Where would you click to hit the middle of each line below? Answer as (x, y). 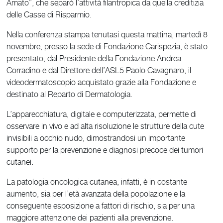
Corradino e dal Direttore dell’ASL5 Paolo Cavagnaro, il (99, 70)
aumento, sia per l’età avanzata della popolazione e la (96, 194)
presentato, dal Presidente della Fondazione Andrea (94, 58)
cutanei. (20, 162)
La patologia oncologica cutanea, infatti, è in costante (97, 182)
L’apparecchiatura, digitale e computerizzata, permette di (102, 114)
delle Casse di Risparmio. (49, 14)
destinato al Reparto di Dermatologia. (70, 94)
